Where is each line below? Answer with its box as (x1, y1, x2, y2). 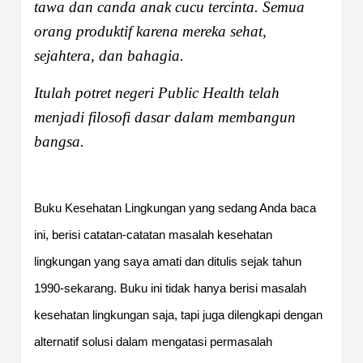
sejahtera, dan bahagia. (34, 46, 184, 64)
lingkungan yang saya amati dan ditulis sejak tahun (34, 254, 301, 268)
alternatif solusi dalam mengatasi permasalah (34, 335, 272, 348)
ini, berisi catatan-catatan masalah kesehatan (34, 228, 272, 241)
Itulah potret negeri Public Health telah (34, 83, 280, 101)
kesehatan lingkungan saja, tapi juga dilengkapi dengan (34, 308, 322, 322)
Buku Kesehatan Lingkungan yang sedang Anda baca (34, 201, 316, 215)
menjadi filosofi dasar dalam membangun (34, 108, 296, 126)
